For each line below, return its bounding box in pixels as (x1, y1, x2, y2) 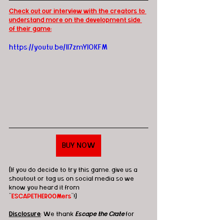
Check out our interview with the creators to (9, 7, 146, 15)
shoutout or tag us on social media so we (9, 175, 136, 183)
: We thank (41, 211, 75, 218)
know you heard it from (9, 184, 81, 192)
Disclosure (9, 211, 41, 218)
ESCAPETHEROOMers (11, 193, 71, 200)
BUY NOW (62, 141, 95, 150)
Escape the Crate (75, 211, 124, 218)
